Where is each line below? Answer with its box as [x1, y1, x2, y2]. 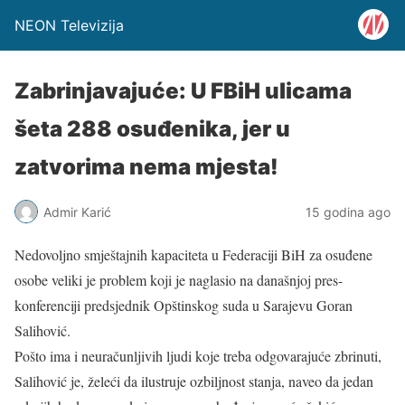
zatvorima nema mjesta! [14, 154, 278, 180]
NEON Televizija [14, 16, 124, 34]
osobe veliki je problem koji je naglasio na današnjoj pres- [14, 270, 343, 289]
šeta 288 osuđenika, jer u [14, 116, 290, 142]
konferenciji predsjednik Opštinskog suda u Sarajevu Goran [14, 296, 353, 315]
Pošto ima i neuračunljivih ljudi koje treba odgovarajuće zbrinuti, [14, 346, 381, 365]
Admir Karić [43, 203, 111, 220]
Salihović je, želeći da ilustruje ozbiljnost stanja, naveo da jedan [14, 372, 373, 391]
